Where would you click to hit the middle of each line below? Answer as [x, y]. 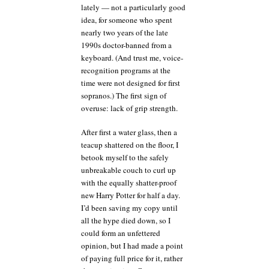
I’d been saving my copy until [129, 208]
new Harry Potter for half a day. [131, 195]
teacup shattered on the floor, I [130, 145]
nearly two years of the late [125, 32]
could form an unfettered [121, 233]
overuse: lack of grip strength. [129, 108]
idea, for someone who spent [127, 20]
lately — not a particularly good [133, 7]
